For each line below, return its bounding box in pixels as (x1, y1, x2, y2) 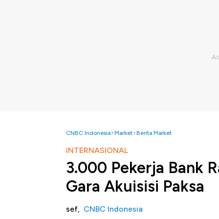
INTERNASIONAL (66, 146, 128, 155)
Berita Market (136, 130, 172, 136)
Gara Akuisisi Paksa (66, 177, 204, 196)
